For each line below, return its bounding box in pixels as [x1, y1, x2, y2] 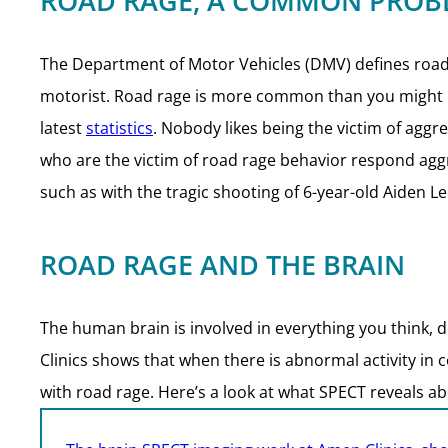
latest [40, 117, 86, 139]
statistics [86, 117, 153, 139]
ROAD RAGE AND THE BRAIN [40, 246, 405, 283]
